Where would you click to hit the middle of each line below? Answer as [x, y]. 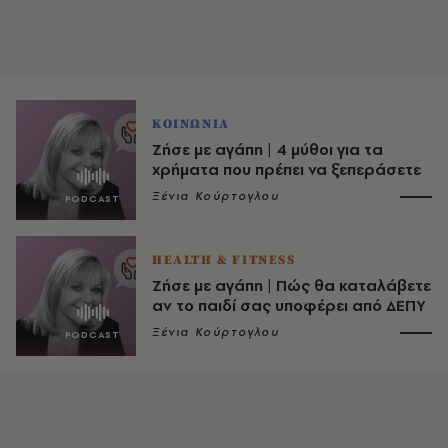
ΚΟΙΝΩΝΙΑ [191, 124]
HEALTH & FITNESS [224, 260]
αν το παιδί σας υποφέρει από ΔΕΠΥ [289, 305]
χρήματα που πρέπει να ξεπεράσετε [286, 169]
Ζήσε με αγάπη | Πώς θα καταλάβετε [291, 285]
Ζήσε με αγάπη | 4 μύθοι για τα [267, 149]
